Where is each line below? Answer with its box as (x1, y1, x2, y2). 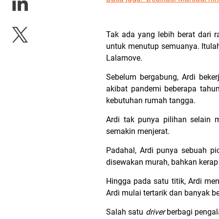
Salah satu (106, 207, 146, 217)
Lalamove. (106, 53, 142, 63)
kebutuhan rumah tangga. (106, 96, 197, 105)
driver (145, 207, 165, 217)
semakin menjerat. (106, 127, 170, 136)
